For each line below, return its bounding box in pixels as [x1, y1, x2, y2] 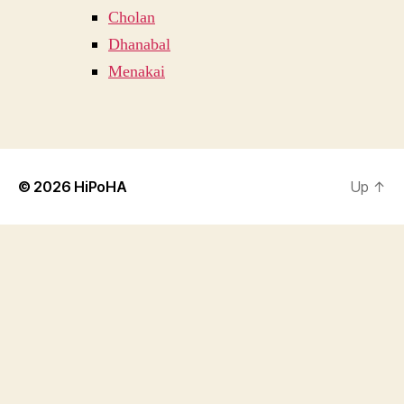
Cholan [108, 7, 155, 28]
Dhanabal [108, 34, 170, 55]
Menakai [108, 61, 165, 82]
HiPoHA [74, 177, 127, 196]
